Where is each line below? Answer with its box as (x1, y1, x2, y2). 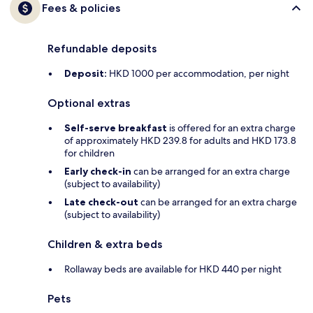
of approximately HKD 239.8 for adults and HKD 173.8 (64, 133, 296, 147)
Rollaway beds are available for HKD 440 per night (64, 262, 282, 275)
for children (64, 146, 115, 159)
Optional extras (48, 96, 130, 110)
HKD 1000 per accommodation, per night (107, 66, 289, 80)
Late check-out (64, 195, 138, 208)
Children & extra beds (48, 237, 162, 251)
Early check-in (64, 164, 131, 177)
